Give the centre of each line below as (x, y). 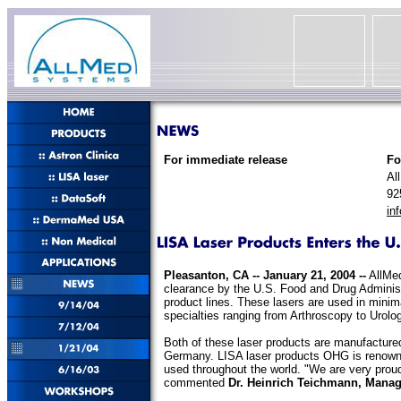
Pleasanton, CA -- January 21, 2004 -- (265, 275)
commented (196, 382)
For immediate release (226, 160)
